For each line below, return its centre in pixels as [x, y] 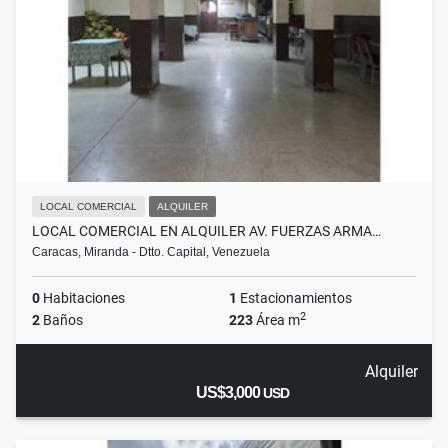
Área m [276, 320]
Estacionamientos [294, 298]
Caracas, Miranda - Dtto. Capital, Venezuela [151, 252]
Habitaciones [82, 298]
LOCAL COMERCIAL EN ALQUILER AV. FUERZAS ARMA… [206, 231]
